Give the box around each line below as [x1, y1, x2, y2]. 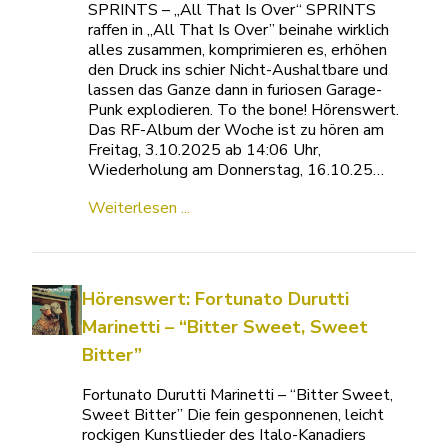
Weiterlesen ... [87, 197, 190, 220]
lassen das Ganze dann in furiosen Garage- [87, 79, 382, 102]
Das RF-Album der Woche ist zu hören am [87, 119, 384, 142]
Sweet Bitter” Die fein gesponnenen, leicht [81, 404, 384, 427]
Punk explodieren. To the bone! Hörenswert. [87, 99, 399, 122]
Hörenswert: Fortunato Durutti [81, 287, 349, 312]
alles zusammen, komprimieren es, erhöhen [87, 39, 387, 62]
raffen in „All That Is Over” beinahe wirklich [87, 19, 389, 42]
